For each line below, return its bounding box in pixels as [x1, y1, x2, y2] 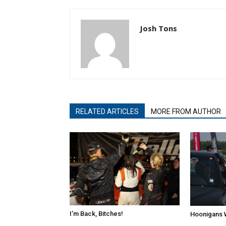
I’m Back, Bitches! [70, 210, 123, 218]
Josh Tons [140, 23, 177, 34]
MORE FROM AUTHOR [151, 107, 221, 116]
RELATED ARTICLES [76, 107, 139, 116]
